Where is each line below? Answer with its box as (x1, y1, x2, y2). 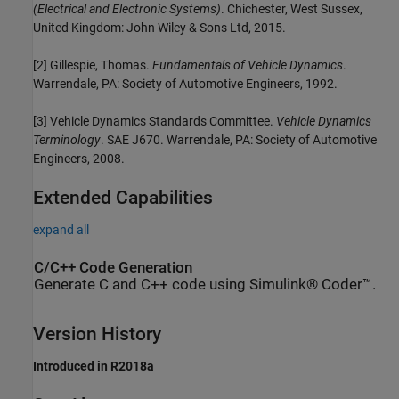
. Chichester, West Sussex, (221, 2, 362, 17)
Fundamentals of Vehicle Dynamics (152, 58, 343, 73)
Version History (33, 322, 161, 345)
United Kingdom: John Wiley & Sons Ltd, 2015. (33, 20, 286, 36)
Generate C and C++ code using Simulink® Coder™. (34, 276, 376, 294)
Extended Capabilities (33, 187, 213, 209)
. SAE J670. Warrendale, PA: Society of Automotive (101, 133, 377, 148)
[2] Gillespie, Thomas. (33, 58, 152, 73)
